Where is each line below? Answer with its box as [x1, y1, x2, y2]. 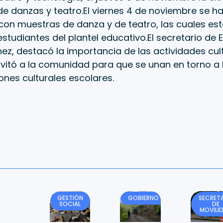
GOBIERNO [127, 193, 159, 202]
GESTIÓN [57, 193, 83, 202]
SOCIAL [59, 199, 81, 208]
